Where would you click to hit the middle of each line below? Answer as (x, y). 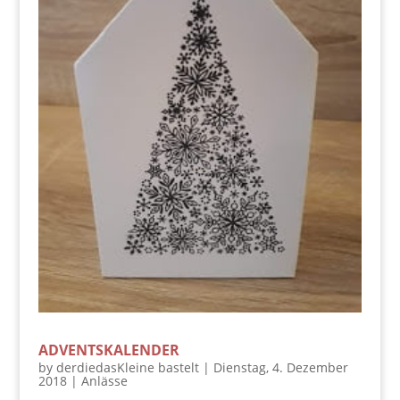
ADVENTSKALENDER (108, 350)
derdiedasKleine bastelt (127, 367)
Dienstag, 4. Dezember (280, 367)
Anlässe (104, 380)
